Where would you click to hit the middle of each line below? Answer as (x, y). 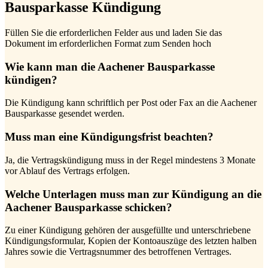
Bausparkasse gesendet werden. (65, 114)
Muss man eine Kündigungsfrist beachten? (109, 137)
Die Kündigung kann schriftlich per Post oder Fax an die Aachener (131, 103)
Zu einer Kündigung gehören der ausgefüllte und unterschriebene (128, 230)
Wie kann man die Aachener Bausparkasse (110, 66)
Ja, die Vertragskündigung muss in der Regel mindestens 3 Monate (130, 160)
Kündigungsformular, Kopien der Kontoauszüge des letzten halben (131, 241)
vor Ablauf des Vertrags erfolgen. (67, 170)
